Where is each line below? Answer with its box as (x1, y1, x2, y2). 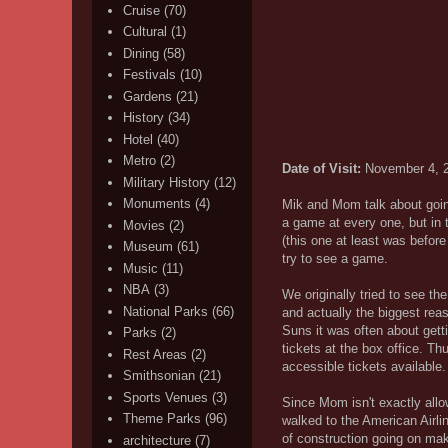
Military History (123, 174, 211, 190)
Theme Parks (123, 411, 202, 427)
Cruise (123, 2, 161, 18)
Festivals (123, 67, 177, 83)
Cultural (123, 24, 168, 40)
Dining (123, 45, 160, 61)
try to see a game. (282, 250, 388, 266)
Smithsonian (123, 368, 196, 384)
